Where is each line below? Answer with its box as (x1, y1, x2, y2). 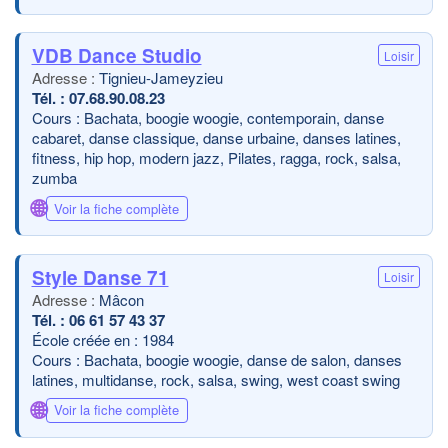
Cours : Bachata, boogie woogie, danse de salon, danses (31, 348, 402, 370)
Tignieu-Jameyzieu (98, 67, 223, 88)
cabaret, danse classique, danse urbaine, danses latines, (31, 127, 401, 148)
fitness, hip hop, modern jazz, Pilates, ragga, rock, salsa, (31, 147, 401, 168)
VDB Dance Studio (31, 42, 202, 69)
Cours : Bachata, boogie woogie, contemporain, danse (31, 107, 384, 128)
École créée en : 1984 (31, 328, 174, 350)
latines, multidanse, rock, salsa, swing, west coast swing (31, 368, 400, 390)
